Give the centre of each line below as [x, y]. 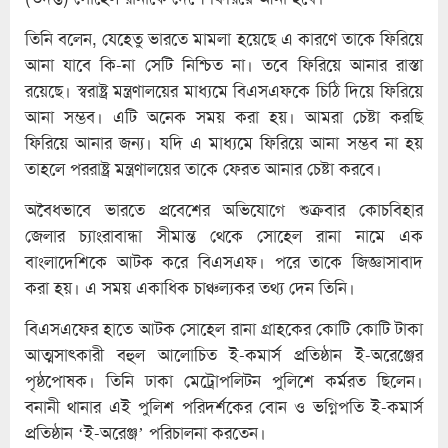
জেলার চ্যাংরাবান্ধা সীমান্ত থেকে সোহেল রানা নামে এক [224, 235]
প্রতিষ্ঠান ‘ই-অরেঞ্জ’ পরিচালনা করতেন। [145, 432]
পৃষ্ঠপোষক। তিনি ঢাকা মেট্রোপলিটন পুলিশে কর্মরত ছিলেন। [224, 380]
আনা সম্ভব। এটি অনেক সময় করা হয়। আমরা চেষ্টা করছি [224, 116]
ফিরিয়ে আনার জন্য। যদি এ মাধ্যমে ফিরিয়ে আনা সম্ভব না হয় [224, 142]
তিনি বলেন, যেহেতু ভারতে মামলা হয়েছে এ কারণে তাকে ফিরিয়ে [224, 38]
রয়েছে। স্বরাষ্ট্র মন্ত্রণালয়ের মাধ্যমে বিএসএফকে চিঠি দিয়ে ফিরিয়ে [224, 90]
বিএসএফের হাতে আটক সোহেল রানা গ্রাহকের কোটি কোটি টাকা [224, 328]
